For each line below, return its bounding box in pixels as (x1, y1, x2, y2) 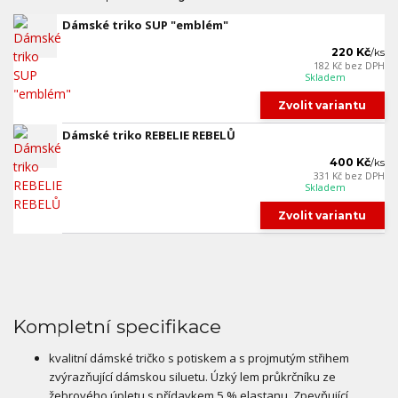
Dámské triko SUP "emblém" (62, 17, 228, 34)
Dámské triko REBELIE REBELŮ (62, 126, 235, 143)
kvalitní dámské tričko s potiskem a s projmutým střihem (49, 349, 349, 366)
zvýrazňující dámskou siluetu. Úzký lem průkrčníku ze (49, 368, 336, 385)
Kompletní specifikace (13, 314, 221, 338)
